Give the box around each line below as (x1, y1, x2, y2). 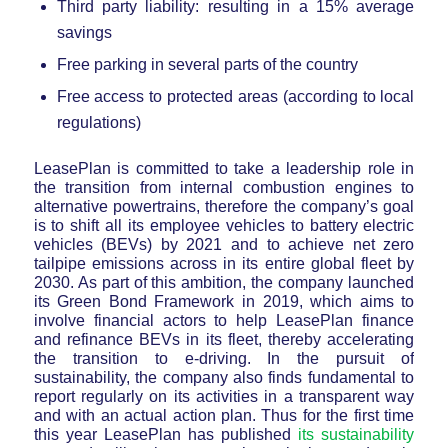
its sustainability (298, 425, 415, 443)
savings (56, 23, 112, 41)
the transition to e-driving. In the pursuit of (33, 349, 415, 367)
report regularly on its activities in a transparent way (33, 387, 415, 405)
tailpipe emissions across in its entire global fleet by (33, 254, 415, 272)
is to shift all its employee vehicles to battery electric (33, 216, 415, 234)
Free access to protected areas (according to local (56, 87, 415, 105)
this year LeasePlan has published (33, 425, 299, 443)
